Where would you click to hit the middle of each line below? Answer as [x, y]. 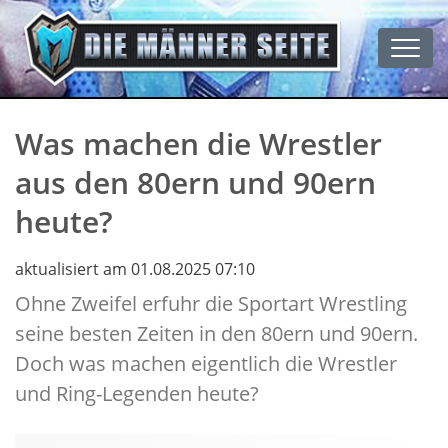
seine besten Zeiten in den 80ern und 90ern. [216, 334]
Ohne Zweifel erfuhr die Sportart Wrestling [211, 304]
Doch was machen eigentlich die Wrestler [206, 364]
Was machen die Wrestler [198, 144]
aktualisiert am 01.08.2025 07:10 [135, 269]
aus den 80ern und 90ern [195, 183]
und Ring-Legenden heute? [137, 394]
